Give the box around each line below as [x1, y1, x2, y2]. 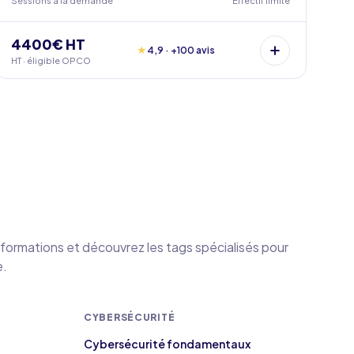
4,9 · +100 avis [146, 43, 215, 56]
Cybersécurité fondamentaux [84, 337, 250, 351]
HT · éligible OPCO [11, 55, 92, 66]
